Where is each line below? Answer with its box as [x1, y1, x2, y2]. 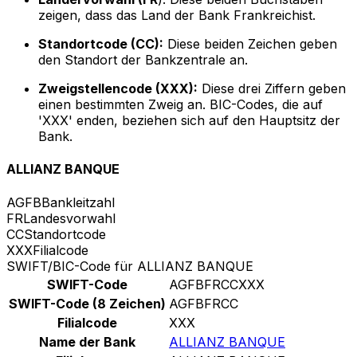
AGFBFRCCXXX [169, 276, 265, 292]
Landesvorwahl [23, 210, 116, 226]
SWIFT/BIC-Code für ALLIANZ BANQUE [6, 257, 253, 274]
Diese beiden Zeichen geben [163, 36, 337, 53]
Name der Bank [39, 333, 135, 350]
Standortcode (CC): [38, 36, 163, 53]
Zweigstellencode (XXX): [38, 80, 198, 97]
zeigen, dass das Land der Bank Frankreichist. [38, 7, 316, 24]
